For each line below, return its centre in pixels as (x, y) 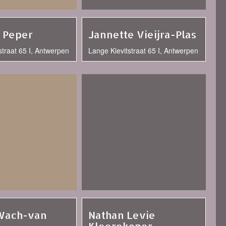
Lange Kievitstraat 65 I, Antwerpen (143, 50)
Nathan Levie (122, 215)
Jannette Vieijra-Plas (142, 34)
